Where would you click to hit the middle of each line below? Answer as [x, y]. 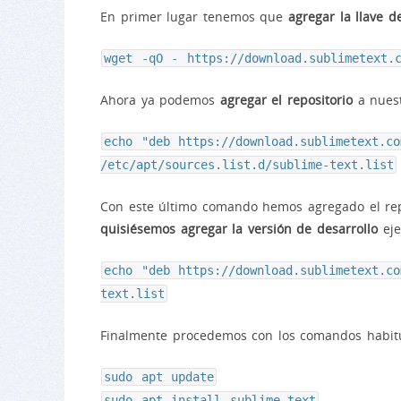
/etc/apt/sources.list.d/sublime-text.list [247, 164]
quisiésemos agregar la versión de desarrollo [239, 228]
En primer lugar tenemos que [194, 16]
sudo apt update [159, 376]
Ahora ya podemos [160, 99]
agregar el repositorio [286, 99]
